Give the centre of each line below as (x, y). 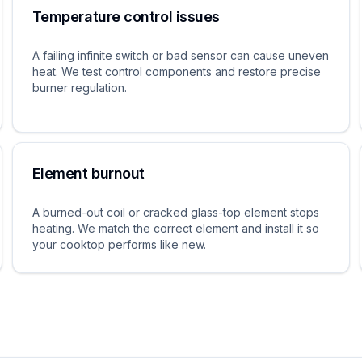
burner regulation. (79, 88)
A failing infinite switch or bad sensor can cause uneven (180, 55)
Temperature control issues (126, 17)
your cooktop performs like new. (119, 244)
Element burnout (88, 173)
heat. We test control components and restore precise (176, 72)
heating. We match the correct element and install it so (175, 228)
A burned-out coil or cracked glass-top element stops (175, 212)
